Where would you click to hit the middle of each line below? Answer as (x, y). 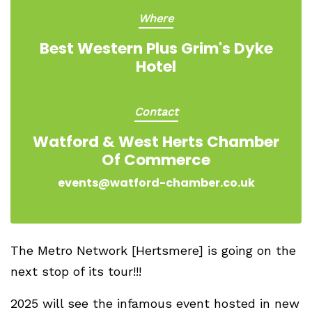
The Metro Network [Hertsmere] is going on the (153, 250)
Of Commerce (156, 160)
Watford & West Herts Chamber (156, 142)
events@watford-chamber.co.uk (156, 183)
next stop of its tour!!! (76, 271)
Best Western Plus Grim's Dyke (156, 48)
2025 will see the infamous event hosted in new (155, 303)
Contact (156, 112)
